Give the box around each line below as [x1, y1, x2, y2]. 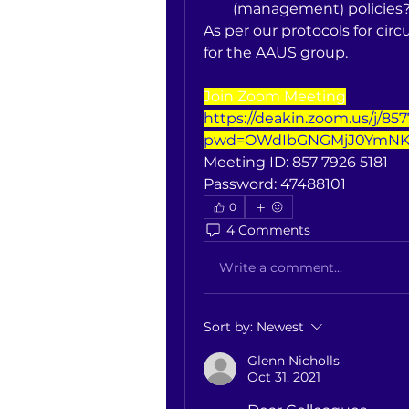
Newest [257, 319, 304, 335]
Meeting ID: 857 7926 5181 [204, 153, 388, 171]
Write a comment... [219, 258, 342, 276]
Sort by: [204, 319, 253, 335]
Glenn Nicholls [247, 352, 340, 369]
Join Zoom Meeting [204, 88, 346, 105]
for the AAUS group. [204, 44, 348, 61]
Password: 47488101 [204, 175, 346, 193]
